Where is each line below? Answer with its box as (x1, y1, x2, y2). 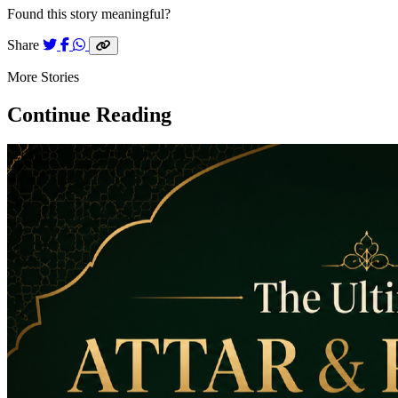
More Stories (7, 68, 79, 84)
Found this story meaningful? (7, 5, 171, 21)
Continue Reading (7, 102, 171, 126)
